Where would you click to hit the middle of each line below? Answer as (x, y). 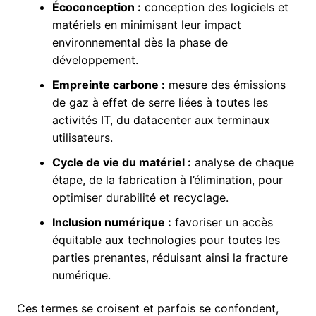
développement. (95, 60)
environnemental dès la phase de (140, 42)
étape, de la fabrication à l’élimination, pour (167, 180)
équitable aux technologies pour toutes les (166, 240)
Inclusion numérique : (111, 222)
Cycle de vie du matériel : (121, 162)
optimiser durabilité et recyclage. (140, 197)
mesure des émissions (225, 85)
